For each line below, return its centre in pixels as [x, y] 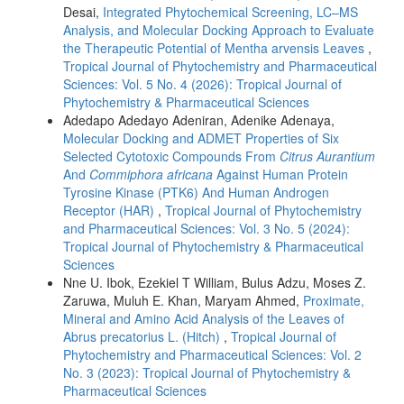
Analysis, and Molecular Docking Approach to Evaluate [219, 29]
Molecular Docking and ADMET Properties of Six [201, 138]
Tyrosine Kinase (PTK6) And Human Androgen [196, 192]
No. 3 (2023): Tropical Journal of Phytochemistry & [207, 372]
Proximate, [334, 300]
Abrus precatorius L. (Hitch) [143, 336]
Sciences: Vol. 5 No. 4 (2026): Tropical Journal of [202, 83]
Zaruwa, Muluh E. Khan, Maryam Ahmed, [183, 300]
